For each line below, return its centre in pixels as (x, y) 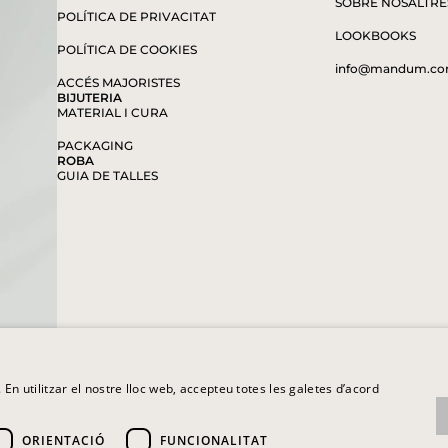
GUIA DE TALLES (107, 175)
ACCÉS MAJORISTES (118, 82)
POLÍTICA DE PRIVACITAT (136, 16)
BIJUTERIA (89, 97)
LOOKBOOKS (376, 35)
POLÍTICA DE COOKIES (126, 49)
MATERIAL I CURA (112, 112)
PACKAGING (94, 145)
